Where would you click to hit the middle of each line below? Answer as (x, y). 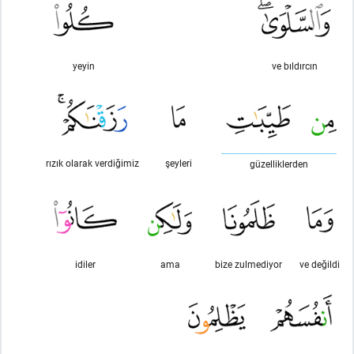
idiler (85, 264)
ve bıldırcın (294, 66)
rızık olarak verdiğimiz (92, 163)
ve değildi (320, 264)
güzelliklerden (279, 164)
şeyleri (179, 163)
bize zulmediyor (249, 264)
